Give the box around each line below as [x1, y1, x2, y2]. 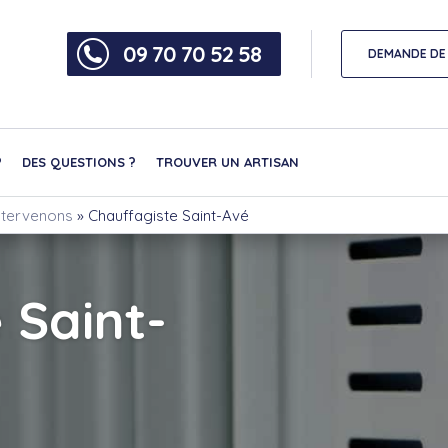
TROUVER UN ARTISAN [156, 153, 299, 170]
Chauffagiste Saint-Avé [88, 205, 249, 225]
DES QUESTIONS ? [22, 153, 136, 170]
